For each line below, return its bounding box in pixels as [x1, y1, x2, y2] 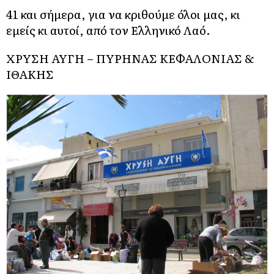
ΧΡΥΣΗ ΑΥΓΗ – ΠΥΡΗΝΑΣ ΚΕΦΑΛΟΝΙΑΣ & [6, 50, 254, 67]
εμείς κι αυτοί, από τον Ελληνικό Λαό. [6, 21, 210, 39]
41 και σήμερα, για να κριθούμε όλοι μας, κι [6, 6, 240, 23]
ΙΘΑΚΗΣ [6, 65, 54, 83]
